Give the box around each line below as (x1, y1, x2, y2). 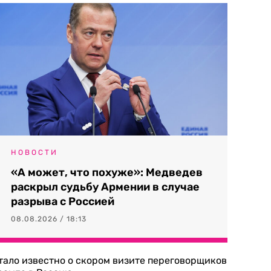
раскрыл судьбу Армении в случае (11, 180, 200, 194)
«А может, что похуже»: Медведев (11, 166, 203, 179)
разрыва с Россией (11, 195, 114, 208)
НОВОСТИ (11, 148, 58, 157)
